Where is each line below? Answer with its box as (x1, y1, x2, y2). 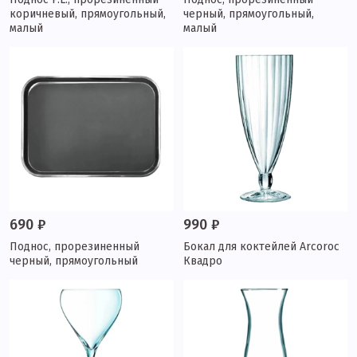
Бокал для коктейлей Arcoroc (183, 240, 339, 253)
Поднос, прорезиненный (10, 240, 139, 253)
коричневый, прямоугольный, (10, 7, 166, 21)
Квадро (183, 254, 222, 268)
